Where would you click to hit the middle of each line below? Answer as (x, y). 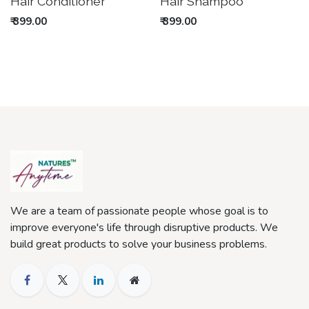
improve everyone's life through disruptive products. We (144, 227)
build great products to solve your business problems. (140, 244)
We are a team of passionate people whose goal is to (139, 211)
